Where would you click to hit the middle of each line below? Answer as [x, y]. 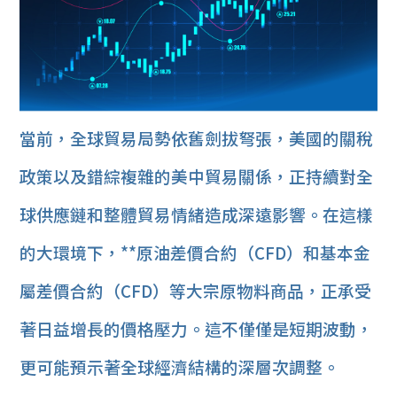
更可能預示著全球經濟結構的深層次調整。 [180, 367]
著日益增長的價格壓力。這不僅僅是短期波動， [197, 329]
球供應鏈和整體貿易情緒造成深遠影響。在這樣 [197, 214]
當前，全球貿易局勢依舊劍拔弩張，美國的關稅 [197, 138]
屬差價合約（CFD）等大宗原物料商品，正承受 [196, 291]
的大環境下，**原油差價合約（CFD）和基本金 [195, 253]
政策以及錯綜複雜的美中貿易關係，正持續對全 [197, 176]
